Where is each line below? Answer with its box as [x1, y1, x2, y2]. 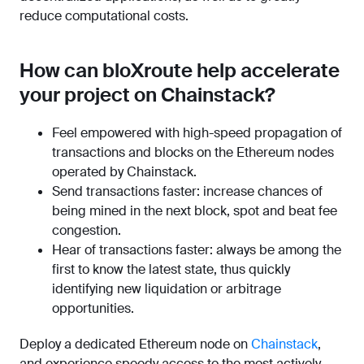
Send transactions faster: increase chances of [52, 183, 323, 201]
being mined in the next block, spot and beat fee [52, 202, 337, 220]
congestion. [52, 222, 121, 240]
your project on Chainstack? [19, 82, 275, 108]
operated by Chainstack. [52, 163, 197, 181]
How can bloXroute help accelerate [19, 58, 340, 84]
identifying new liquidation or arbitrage [52, 280, 281, 298]
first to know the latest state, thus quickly [52, 261, 290, 279]
